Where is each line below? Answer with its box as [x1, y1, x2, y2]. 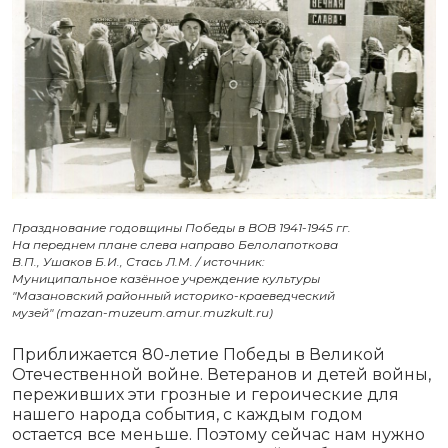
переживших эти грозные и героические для [12, 385, 399, 405]
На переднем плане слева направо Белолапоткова [12, 237, 338, 253]
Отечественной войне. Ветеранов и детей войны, [12, 365, 431, 385]
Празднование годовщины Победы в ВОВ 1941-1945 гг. [12, 220, 351, 236]
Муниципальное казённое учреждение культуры [12, 271, 320, 287]
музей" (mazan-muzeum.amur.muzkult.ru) [12, 305, 273, 321]
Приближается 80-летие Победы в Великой [12, 345, 385, 365]
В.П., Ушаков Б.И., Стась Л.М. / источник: [12, 254, 265, 270]
